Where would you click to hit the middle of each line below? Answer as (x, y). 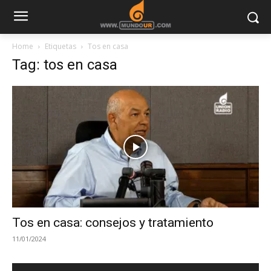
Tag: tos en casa (65, 65)
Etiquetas (60, 46)
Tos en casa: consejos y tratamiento (113, 223)
